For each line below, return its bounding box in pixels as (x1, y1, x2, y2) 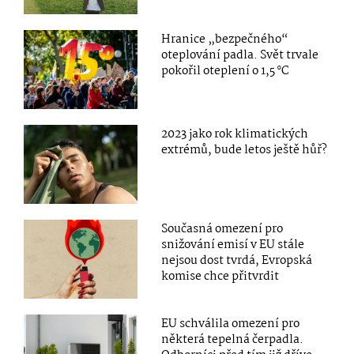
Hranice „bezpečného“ (161, 29, 289, 49)
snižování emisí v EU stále (161, 235, 305, 255)
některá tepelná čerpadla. (161, 330, 304, 350)
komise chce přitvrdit (161, 267, 280, 287)
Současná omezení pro (161, 220, 284, 239)
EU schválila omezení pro (161, 314, 300, 334)
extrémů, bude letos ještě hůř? (161, 140, 328, 160)
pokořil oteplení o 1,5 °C (161, 61, 290, 81)
